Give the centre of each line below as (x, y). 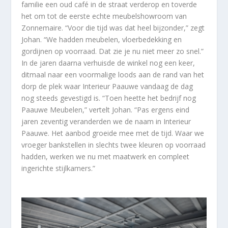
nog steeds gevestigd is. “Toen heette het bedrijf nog (109, 98)
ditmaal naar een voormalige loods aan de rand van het (113, 75)
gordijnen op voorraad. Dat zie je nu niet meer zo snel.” (113, 51)
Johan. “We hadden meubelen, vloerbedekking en (102, 40)
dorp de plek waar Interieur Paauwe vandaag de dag (107, 87)
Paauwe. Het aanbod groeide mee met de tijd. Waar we (113, 133)
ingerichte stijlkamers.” (59, 168)
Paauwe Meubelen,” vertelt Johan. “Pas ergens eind (106, 110)
